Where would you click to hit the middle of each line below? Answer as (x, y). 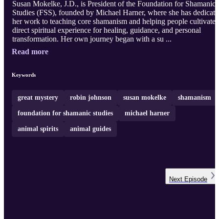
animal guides (90, 129)
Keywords (24, 75)
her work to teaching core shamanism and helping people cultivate (114, 22)
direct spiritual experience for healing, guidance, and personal (107, 30)
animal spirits (38, 129)
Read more (30, 52)
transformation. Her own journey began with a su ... (93, 39)
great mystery (38, 98)
